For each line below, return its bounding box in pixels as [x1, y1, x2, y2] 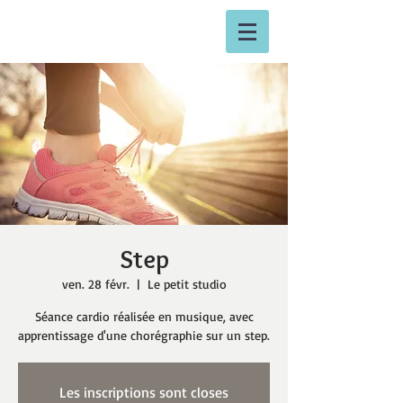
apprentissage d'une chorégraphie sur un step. [18, 327, 270, 343]
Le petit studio [147, 276, 227, 291]
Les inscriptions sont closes [59, 383, 228, 401]
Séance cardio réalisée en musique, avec [34, 309, 254, 324]
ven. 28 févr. [61, 276, 130, 291]
